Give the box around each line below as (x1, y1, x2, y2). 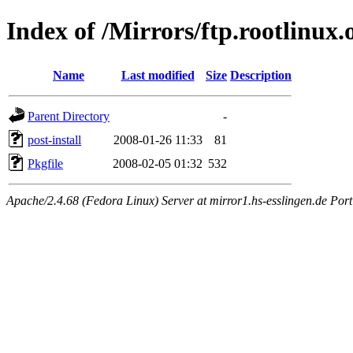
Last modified (121, 68, 195, 82)
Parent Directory (28, 109, 110, 123)
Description (230, 68, 292, 82)
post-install (28, 132, 81, 147)
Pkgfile (28, 156, 63, 170)
